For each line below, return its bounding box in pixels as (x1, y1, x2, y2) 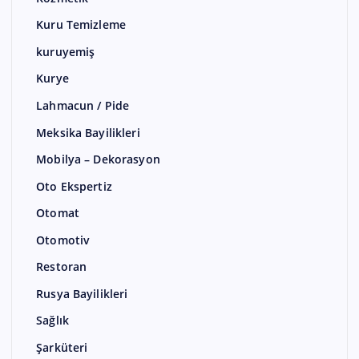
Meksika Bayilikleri (36, 124, 140, 140)
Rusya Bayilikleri (36, 286, 128, 302)
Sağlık (36, 313, 69, 329)
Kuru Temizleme (36, 17, 127, 33)
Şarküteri (36, 340, 88, 356)
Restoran (36, 259, 87, 275)
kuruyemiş (36, 44, 95, 60)
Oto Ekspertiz (36, 178, 112, 194)
